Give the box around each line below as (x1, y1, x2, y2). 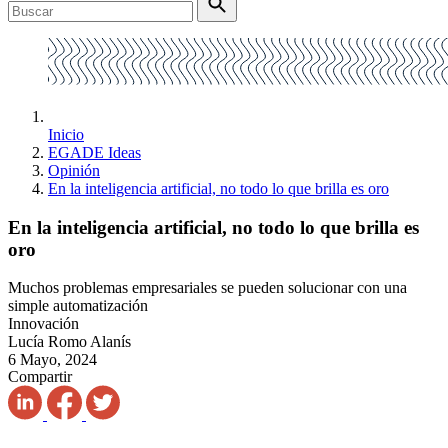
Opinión (48, 162, 100, 179)
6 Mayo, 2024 (8, 351, 97, 369)
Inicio (48, 126, 84, 143)
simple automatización (8, 297, 148, 315)
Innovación (8, 315, 79, 333)
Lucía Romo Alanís (8, 333, 131, 351)
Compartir (8, 368, 72, 386)
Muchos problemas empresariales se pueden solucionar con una (8, 279, 407, 297)
